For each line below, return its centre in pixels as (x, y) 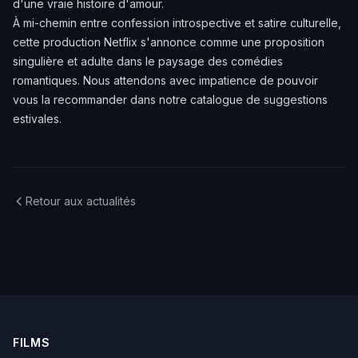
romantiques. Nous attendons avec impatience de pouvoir (165, 80)
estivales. (37, 119)
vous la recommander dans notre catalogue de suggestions (170, 99)
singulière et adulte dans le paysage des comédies (148, 61)
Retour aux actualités (81, 201)
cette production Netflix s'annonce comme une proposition (169, 42)
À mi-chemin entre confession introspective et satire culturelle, (177, 23)
